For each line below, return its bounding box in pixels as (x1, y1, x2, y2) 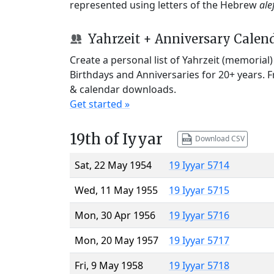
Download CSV (193, 133, 245, 144)
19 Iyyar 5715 (169, 183, 229, 197)
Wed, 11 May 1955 (75, 183, 158, 197)
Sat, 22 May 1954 (75, 158, 152, 172)
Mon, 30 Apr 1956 (75, 208, 155, 222)
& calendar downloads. (70, 82, 176, 96)
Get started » (70, 97, 130, 111)
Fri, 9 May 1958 (75, 258, 143, 272)
